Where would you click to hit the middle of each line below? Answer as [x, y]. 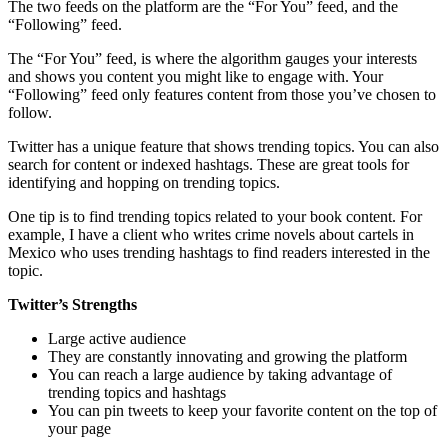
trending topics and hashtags [137, 392]
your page [79, 428]
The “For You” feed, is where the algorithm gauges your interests [212, 58]
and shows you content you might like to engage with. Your [195, 76]
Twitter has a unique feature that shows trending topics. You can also [223, 146]
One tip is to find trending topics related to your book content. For [215, 216]
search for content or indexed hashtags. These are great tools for [208, 164]
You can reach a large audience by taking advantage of [220, 374]
